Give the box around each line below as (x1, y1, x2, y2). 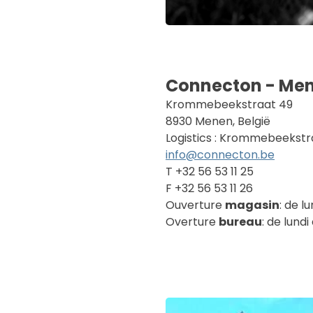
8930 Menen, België (166, 113, 270, 129)
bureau (219, 214, 262, 230)
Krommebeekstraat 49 (166, 96, 293, 112)
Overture (166, 214, 219, 230)
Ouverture (166, 197, 225, 213)
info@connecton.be (166, 147, 275, 163)
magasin (225, 197, 279, 213)
